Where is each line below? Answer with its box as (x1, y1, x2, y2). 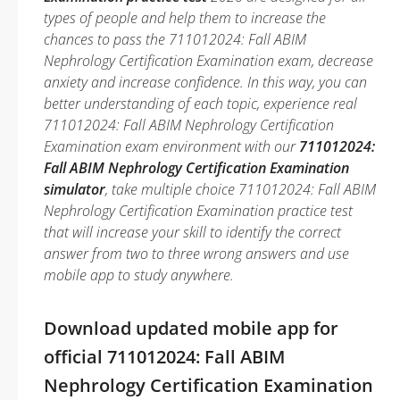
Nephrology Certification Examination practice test (44, 201, 353, 221)
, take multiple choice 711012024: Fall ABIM (105, 179, 376, 199)
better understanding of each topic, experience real (44, 94, 357, 113)
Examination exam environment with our (44, 137, 299, 156)
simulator (44, 179, 105, 199)
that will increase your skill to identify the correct (44, 222, 341, 242)
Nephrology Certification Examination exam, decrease (44, 51, 373, 71)
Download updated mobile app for (44, 316, 338, 340)
